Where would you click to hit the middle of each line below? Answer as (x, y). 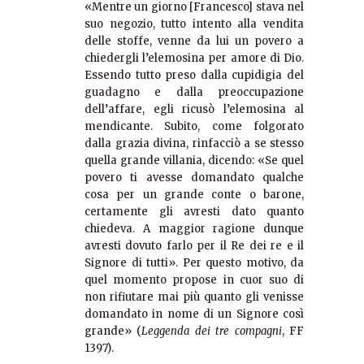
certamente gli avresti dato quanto (194, 212)
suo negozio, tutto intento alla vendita (194, 24)
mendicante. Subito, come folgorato (194, 127)
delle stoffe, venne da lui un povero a (194, 41)
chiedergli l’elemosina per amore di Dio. (194, 58)
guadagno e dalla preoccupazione (194, 93)
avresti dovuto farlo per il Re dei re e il (194, 246)
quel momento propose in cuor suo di (194, 280)
